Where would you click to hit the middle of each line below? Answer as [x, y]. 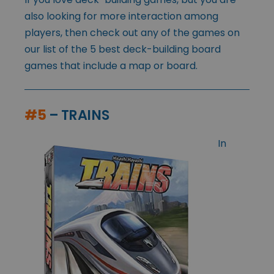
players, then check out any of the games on [132, 32]
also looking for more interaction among [121, 16]
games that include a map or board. [111, 65]
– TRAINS [78, 115]
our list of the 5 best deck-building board [123, 49]
